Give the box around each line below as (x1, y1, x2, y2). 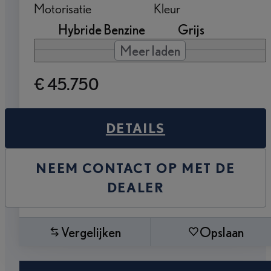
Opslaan (200, 223, 244, 240)
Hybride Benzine (58, 21, 145, 38)
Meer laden (120, 42, 180, 59)
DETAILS (105, 119, 166, 136)
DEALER (106, 178, 165, 195)
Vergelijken (61, 223, 121, 240)
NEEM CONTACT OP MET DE (36, 159, 235, 176)
